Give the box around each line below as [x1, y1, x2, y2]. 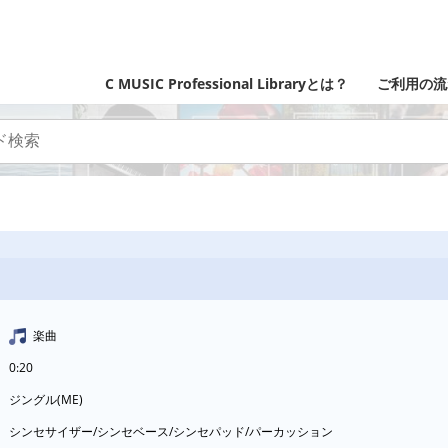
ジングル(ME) [9, 390, 95, 408]
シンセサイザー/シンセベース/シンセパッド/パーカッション [9, 422, 345, 440]
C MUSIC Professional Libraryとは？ [105, 73, 348, 93]
